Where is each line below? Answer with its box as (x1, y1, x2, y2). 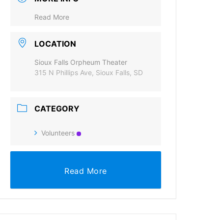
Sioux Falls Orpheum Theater (34, 57, 128, 66)
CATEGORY (34, 104, 80, 114)
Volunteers (41, 129, 75, 137)
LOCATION (34, 38, 77, 49)
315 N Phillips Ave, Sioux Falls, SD (34, 68, 143, 77)
